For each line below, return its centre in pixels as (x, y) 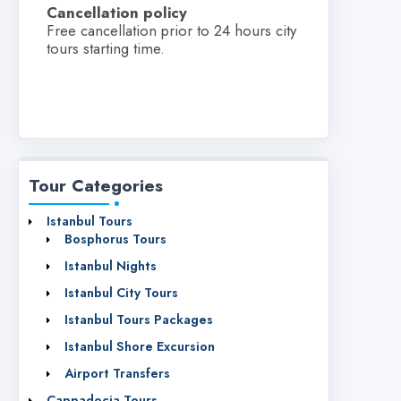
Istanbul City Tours (121, 292)
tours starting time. (106, 48)
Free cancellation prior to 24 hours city (171, 30)
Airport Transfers (117, 373)
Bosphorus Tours (115, 239)
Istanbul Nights (111, 265)
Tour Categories (96, 185)
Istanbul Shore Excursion (140, 346)
